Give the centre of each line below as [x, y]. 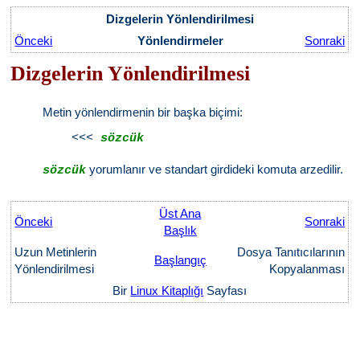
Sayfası [225, 290]
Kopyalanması [307, 269]
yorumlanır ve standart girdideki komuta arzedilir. [215, 169]
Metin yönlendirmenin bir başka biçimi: [143, 112]
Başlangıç [180, 260]
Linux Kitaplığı [167, 290]
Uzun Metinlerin [56, 252]
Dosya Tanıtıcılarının [290, 252]
